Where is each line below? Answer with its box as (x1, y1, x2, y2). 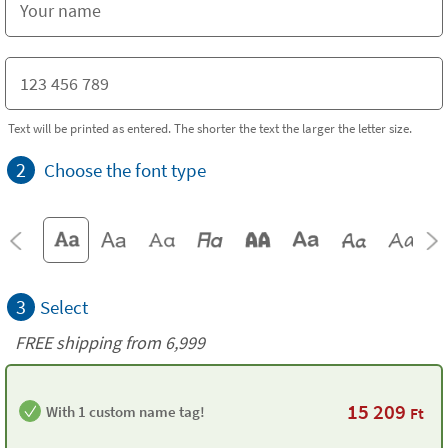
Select (40, 295, 88, 319)
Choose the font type (44, 158, 206, 182)
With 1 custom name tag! (46, 401, 205, 421)
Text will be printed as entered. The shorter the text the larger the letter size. (8, 120, 412, 136)
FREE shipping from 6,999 (15, 331, 205, 354)
